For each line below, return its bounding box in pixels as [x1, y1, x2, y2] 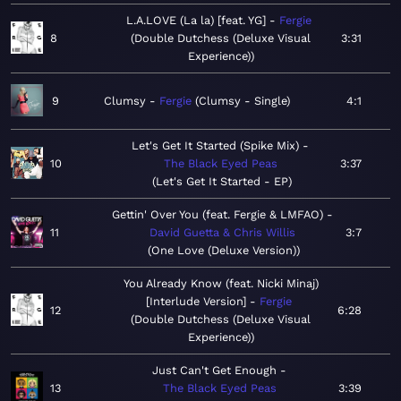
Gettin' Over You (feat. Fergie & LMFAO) [111, 208, 323, 222]
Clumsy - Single [199, 94, 286, 108]
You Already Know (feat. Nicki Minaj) [123, 277, 319, 291]
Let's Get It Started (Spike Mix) [132, 139, 299, 153]
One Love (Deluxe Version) [151, 243, 296, 258]
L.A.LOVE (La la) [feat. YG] [126, 13, 266, 28]
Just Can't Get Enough [152, 363, 277, 378]
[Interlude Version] [146, 294, 246, 309]
